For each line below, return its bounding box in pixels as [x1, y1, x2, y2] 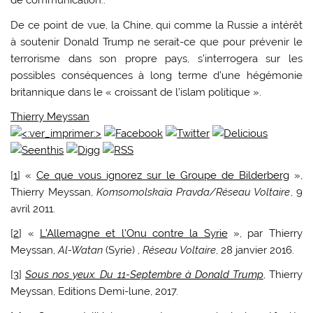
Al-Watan [58, 244, 103, 256]
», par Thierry [227, 227, 303, 240]
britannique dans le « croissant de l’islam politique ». [10, 85, 262, 99]
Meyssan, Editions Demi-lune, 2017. [10, 285, 179, 298]
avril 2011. [10, 202, 56, 215]
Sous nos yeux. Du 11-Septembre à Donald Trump [25, 268, 263, 282]
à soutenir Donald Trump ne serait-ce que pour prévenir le [10, 35, 303, 48]
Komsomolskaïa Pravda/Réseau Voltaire [96, 185, 291, 198]
